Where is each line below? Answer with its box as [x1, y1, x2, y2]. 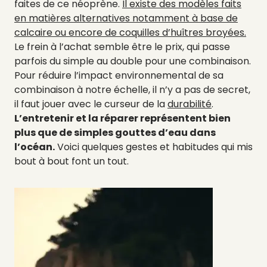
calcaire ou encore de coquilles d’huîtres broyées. [14, 25, 246, 39]
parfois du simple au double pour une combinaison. [14, 54, 251, 68]
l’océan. [14, 139, 55, 154]
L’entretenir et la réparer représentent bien [14, 111, 231, 125]
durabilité [167, 97, 212, 111]
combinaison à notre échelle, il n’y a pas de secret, [14, 82, 250, 97]
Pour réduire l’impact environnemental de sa [14, 68, 223, 82]
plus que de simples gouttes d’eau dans [14, 125, 216, 139]
